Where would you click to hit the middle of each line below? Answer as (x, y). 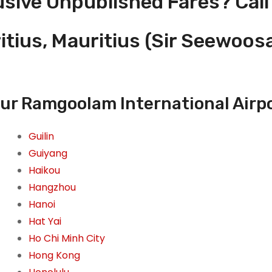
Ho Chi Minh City (66, 239)
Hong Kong (54, 256)
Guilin (41, 137)
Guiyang (48, 154)
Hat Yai (45, 222)
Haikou (44, 171)
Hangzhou (52, 188)
